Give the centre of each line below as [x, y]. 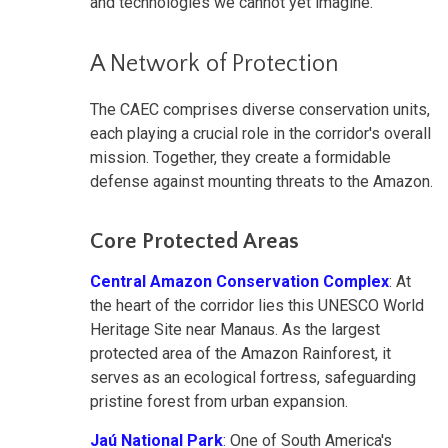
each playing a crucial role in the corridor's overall [260, 133]
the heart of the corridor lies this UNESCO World [257, 305]
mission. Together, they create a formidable [240, 157]
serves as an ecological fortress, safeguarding [253, 377]
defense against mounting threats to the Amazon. [261, 181]
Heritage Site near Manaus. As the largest [235, 329]
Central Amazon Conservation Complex [239, 281]
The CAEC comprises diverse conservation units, [260, 109]
